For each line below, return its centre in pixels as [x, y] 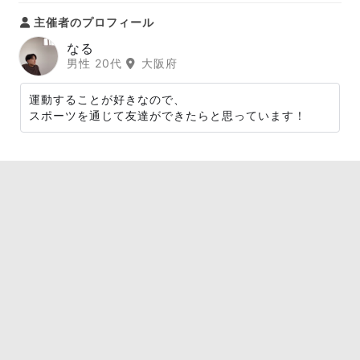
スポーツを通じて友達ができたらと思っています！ [168, 115]
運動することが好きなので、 [107, 99]
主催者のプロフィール [92, 22]
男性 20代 [96, 63]
